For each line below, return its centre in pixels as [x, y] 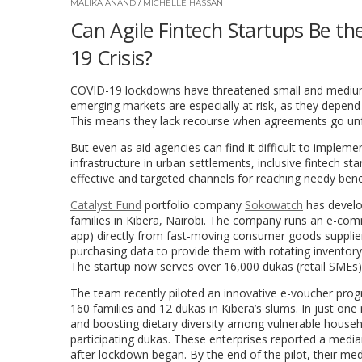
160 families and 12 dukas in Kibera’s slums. [186, 308]
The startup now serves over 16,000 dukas [183, 266]
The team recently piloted [139, 293]
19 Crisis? [112, 57]
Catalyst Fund [106, 204]
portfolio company [193, 204]
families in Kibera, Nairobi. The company [177, 220]
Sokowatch [274, 204]
